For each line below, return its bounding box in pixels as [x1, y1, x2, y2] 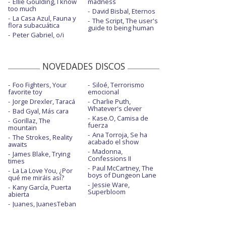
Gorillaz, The [13, 116, 50, 126]
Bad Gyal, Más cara [13, 106, 69, 116]
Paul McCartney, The [92, 163, 153, 173]
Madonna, [92, 147, 123, 156]
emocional [87, 87, 119, 97]
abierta [8, 190, 29, 199]
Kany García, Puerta [13, 183, 71, 192]
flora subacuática [8, 21, 60, 30]
